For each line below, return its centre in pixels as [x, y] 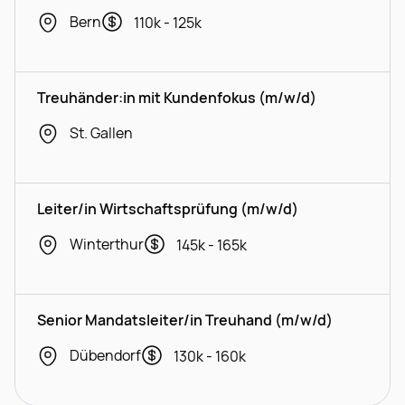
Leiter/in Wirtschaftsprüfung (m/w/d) [168, 209]
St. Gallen [101, 133]
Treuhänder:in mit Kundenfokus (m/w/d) [177, 98]
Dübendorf [105, 355]
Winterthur [107, 244]
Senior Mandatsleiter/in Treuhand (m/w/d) [185, 320]
